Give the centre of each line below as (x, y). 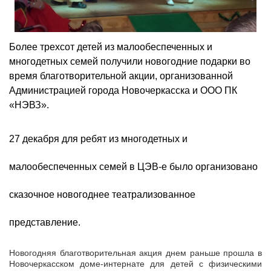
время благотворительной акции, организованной (121, 76)
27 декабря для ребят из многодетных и (98, 139)
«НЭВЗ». (29, 105)
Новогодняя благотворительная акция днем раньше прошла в (135, 253)
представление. (45, 222)
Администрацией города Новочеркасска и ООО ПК (123, 90)
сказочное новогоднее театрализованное (102, 194)
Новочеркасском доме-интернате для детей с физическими (135, 264)
